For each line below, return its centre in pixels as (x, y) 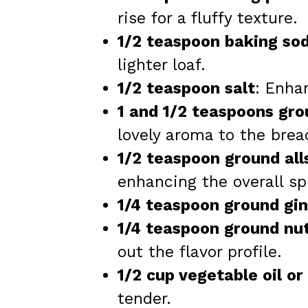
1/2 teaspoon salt (186, 88)
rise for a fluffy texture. (208, 18)
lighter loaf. (162, 65)
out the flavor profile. (200, 252)
